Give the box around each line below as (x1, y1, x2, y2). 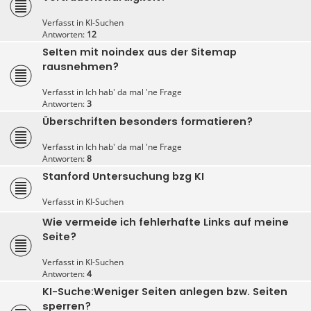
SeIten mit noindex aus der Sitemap (42, 45, 237, 60)
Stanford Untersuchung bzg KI (42, 169, 204, 184)
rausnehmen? (42, 60, 119, 74)
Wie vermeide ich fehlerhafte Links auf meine (42, 215, 289, 230)
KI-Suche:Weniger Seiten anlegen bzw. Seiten (42, 285, 287, 299)
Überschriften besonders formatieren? (42, 115, 253, 129)
